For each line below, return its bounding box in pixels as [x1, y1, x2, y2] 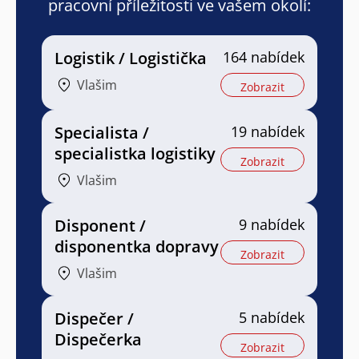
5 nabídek [239, 308, 305, 328]
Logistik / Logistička [54, 47, 207, 70]
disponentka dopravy [54, 236, 219, 258]
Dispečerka [54, 329, 142, 351]
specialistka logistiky [54, 143, 216, 165]
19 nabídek [231, 122, 305, 142]
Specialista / [54, 122, 149, 144]
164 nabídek [223, 47, 305, 67]
